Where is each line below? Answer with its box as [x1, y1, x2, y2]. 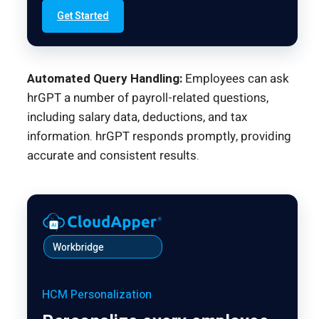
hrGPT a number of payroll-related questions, [27, 89, 268, 108]
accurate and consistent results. [27, 147, 199, 165]
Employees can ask [182, 70, 289, 88]
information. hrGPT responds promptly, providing [27, 127, 291, 146]
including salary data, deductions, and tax [27, 108, 247, 127]
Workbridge [53, 240, 104, 256]
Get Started [57, 9, 109, 24]
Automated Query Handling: [27, 70, 182, 88]
